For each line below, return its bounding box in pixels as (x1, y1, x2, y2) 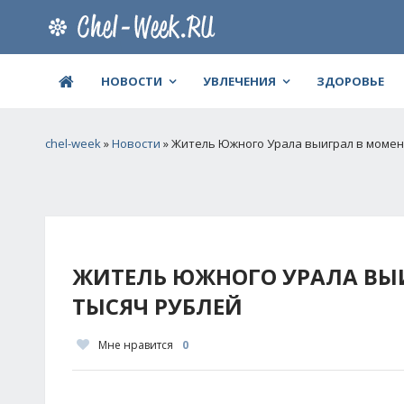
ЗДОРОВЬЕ (317, 73, 384, 89)
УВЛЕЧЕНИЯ (203, 73, 276, 89)
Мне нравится (98, 337, 173, 353)
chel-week (45, 135, 101, 151)
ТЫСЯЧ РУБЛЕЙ (72, 291, 243, 321)
